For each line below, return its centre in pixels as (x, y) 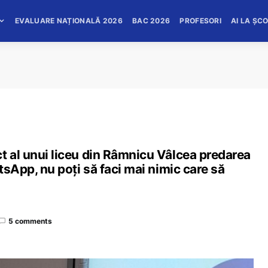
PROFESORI (201, 21)
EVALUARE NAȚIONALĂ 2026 (69, 21)
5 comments (30, 221)
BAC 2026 (151, 21)
